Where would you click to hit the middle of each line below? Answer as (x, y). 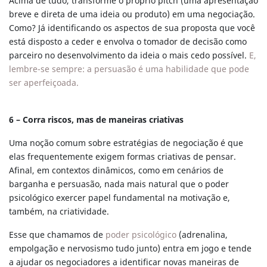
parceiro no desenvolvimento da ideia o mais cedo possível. (129, 55)
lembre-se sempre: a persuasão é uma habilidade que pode (129, 69)
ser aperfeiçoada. (44, 83)
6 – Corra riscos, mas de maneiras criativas (96, 120)
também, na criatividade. (59, 212)
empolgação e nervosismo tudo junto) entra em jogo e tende (130, 249)
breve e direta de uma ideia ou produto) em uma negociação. (132, 14)
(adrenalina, (202, 235)
